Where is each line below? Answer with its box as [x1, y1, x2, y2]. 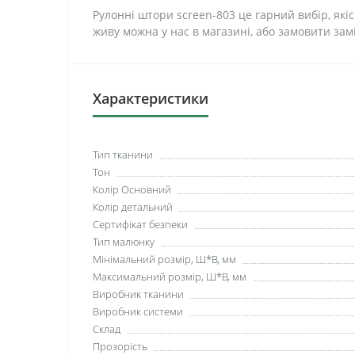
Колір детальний [93, 199, 173, 214]
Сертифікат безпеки [93, 216, 188, 231]
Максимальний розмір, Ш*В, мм [93, 269, 246, 284]
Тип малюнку [93, 234, 155, 249]
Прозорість [93, 338, 147, 353]
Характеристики [93, 88, 208, 108]
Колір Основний [93, 181, 171, 197]
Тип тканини [93, 147, 153, 162]
